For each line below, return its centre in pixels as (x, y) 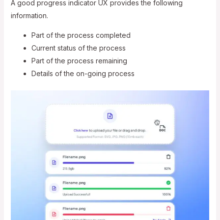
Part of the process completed (81, 35)
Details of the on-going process (83, 73)
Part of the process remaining (79, 60)
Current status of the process (78, 48)
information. (29, 15)
